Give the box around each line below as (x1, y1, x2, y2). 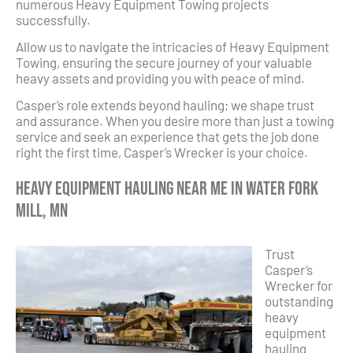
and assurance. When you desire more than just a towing (16, 113, 334, 129)
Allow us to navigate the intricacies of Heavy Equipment (16, 39, 329, 55)
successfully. (16, 11, 91, 28)
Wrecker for (265, 277, 333, 294)
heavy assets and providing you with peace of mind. (16, 70, 305, 87)
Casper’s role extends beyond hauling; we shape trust (16, 97, 314, 113)
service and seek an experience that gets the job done (16, 128, 319, 145)
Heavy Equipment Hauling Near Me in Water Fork (16, 176, 318, 200)
